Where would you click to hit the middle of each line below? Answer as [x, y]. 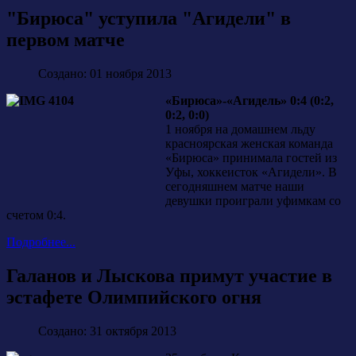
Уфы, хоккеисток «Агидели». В [251, 172]
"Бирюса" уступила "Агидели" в [149, 19]
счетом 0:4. [36, 215]
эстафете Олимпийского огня [134, 298]
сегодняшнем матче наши [235, 187]
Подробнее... [41, 242]
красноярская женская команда [249, 144]
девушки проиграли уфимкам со [253, 201]
